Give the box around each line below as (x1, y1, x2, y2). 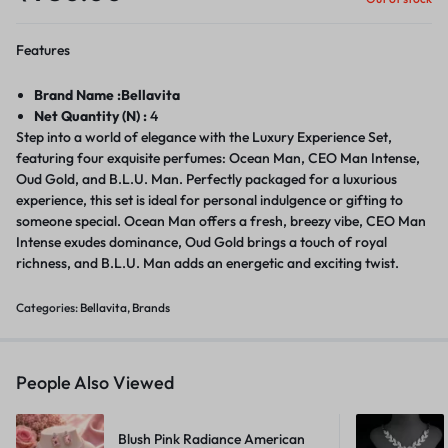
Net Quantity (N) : (34, 107, 151, 125)
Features (16, 41, 70, 59)
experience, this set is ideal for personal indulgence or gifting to (16, 191, 403, 209)
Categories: (16, 300, 80, 315)
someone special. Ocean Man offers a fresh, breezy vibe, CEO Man (16, 212, 124, 230)
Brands (132, 300, 170, 315)
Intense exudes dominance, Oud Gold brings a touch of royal (16, 233, 387, 251)
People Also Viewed (16, 371, 174, 394)
